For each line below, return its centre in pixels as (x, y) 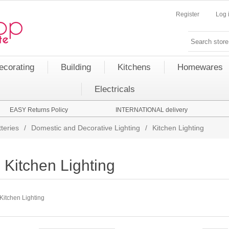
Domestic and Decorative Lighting (86, 128)
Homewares (200, 67)
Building (76, 67)
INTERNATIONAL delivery (151, 110)
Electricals (114, 89)
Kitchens (134, 67)
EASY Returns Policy (39, 110)
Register (188, 14)
